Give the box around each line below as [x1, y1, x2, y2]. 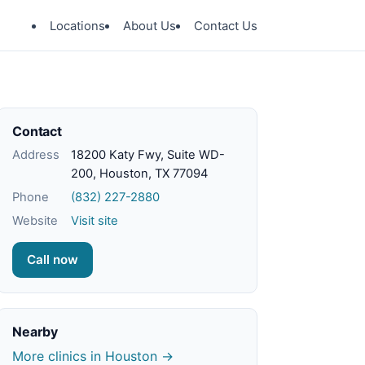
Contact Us [194, 18, 257, 33]
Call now [27, 252, 78, 267]
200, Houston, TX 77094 [71, 166, 208, 181]
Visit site [71, 213, 118, 228]
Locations [50, 18, 105, 33]
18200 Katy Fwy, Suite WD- [71, 147, 225, 162]
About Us [123, 18, 176, 33]
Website [12, 213, 58, 228]
